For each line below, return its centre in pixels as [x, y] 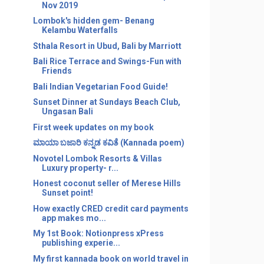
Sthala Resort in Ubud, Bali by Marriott [107, 46]
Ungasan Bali [67, 111]
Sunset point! [67, 193]
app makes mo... [74, 218]
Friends [57, 71]
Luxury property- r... [80, 168]
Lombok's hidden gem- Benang [93, 21]
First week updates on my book [93, 127]
